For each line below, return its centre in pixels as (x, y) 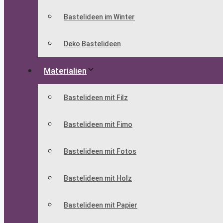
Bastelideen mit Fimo (98, 125)
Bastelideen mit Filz (96, 98)
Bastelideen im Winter (99, 17)
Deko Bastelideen (92, 44)
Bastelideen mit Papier (101, 205)
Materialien (65, 71)
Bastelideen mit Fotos (100, 152)
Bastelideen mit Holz (98, 178)
